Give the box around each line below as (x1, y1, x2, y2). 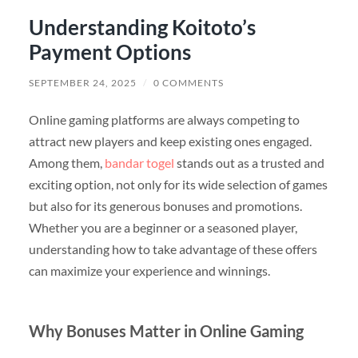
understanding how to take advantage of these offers (28, 241, 317, 257)
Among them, (28, 155, 105, 171)
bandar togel (104, 155, 174, 171)
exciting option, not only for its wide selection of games (28, 177, 328, 193)
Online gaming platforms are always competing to (28, 112, 300, 128)
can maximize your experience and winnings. (28, 263, 270, 279)
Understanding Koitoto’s (28, 14, 256, 41)
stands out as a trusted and (173, 155, 324, 171)
